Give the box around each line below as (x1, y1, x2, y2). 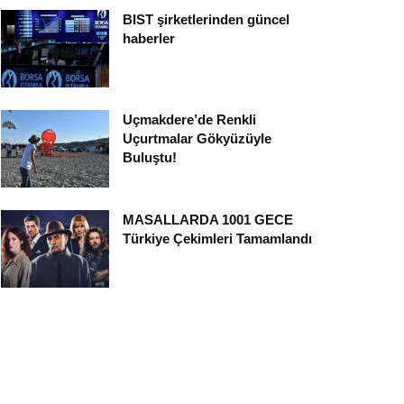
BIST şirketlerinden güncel (123, 12, 289, 28)
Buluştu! (123, 150, 177, 166)
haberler (123, 31, 175, 47)
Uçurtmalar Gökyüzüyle (123, 131, 271, 147)
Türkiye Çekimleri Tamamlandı (123, 231, 312, 247)
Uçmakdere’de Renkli (123, 112, 256, 128)
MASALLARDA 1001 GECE (123, 212, 293, 228)
